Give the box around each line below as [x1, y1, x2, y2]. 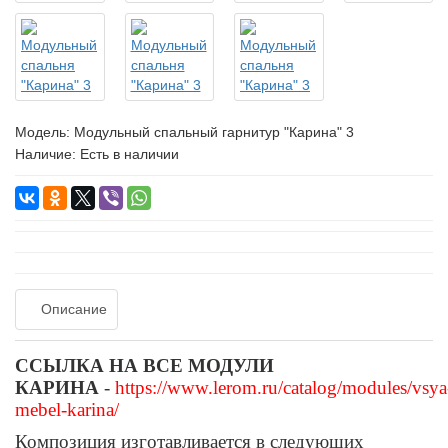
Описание [41, 300, 107, 317]
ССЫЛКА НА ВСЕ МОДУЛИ [15, 354, 274, 376]
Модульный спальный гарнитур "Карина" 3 [74, 123, 354, 140]
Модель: [15, 123, 74, 140]
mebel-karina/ [15, 398, 119, 420]
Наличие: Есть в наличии [15, 145, 179, 162]
